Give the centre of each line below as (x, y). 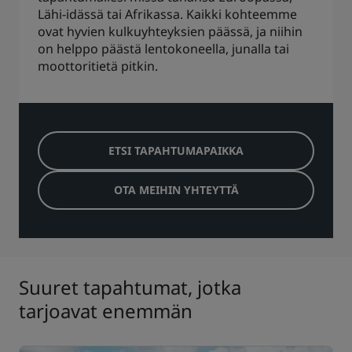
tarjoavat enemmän (106, 311)
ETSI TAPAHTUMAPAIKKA (176, 150)
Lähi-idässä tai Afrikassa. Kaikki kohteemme (167, 14)
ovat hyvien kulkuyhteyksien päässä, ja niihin (170, 31)
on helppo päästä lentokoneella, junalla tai (163, 49)
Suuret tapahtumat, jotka (130, 287)
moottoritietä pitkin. (98, 66)
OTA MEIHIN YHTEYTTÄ (176, 190)
